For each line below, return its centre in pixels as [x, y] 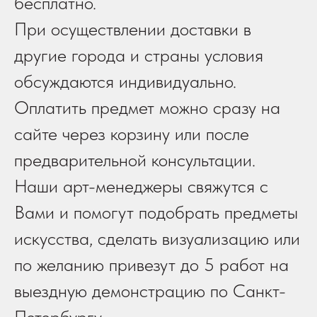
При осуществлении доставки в [133, 29]
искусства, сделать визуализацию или [157, 238]
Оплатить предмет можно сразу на [147, 108]
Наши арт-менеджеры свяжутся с [141, 186]
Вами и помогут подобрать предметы [156, 212]
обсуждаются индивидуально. [125, 81]
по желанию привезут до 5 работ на [151, 265]
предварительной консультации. [135, 160]
